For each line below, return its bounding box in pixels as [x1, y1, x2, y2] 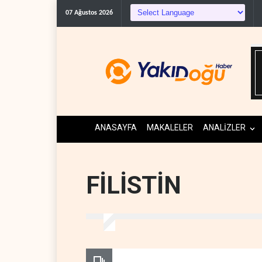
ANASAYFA [95, 123, 137, 132]
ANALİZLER [203, 123, 246, 132]
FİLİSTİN [86, 171, 181, 199]
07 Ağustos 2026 [65, 9, 113, 16]
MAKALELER [147, 123, 193, 132]
